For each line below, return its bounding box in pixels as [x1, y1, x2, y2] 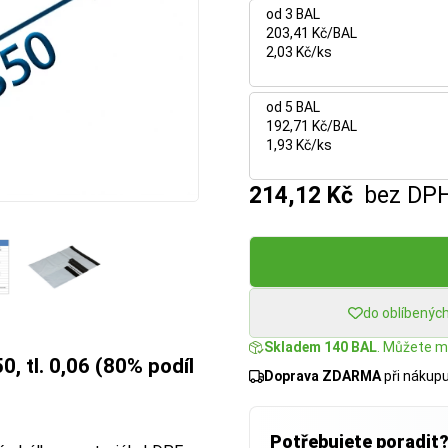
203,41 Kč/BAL [266, 25, 357, 41]
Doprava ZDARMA [264, 368, 381, 384]
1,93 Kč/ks [266, 137, 332, 153]
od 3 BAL [266, 6, 320, 22]
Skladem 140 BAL [264, 339, 377, 355]
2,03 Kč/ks [266, 44, 332, 60]
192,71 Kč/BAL [266, 118, 357, 134]
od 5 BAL [266, 99, 320, 115]
